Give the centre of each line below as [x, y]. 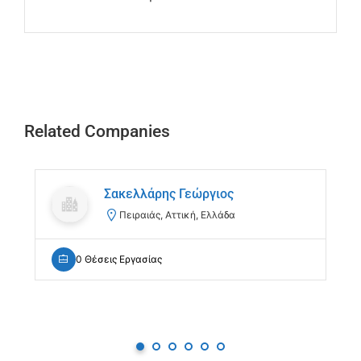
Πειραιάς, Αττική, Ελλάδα [177, 214]
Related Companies [97, 132]
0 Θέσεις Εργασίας [119, 259]
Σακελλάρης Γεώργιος [169, 194]
